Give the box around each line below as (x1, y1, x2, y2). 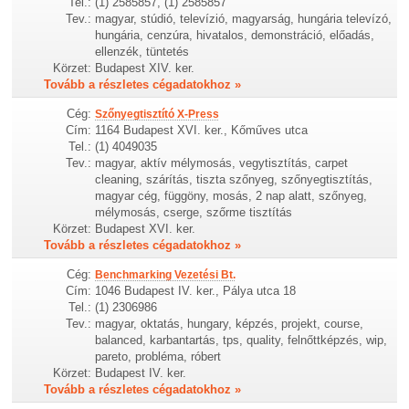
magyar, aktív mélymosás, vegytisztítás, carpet (95, 155, 349, 170)
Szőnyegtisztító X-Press (95, 107, 220, 121)
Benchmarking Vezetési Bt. (95, 267, 236, 281)
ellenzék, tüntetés (95, 44, 190, 58)
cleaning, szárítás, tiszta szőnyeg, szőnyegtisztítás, (95, 172, 373, 186)
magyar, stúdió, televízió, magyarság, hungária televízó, (95, 11, 393, 26)
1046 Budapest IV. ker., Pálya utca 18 (95, 283, 297, 298)
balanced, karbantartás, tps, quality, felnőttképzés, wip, (95, 332, 388, 347)
